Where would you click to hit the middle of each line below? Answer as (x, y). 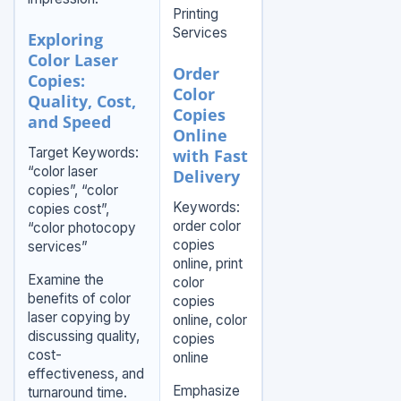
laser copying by (79, 318)
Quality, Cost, (81, 102)
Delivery (206, 177)
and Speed (69, 122)
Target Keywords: (83, 153)
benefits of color (79, 299)
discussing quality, (83, 337)
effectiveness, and (85, 374)
